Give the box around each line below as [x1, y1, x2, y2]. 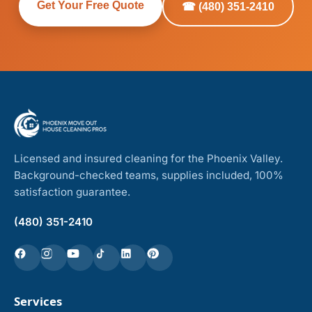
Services [14, 293, 62, 310]
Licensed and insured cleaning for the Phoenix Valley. [14, 152, 283, 165]
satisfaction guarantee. [14, 185, 130, 198]
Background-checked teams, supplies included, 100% [14, 169, 283, 182]
